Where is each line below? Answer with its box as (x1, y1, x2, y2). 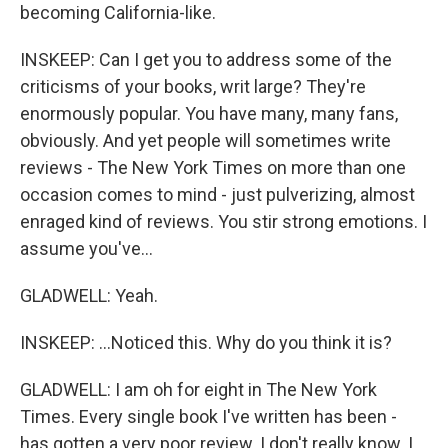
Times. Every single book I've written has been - (20, 406, 397, 427)
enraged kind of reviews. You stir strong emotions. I (20, 211, 427, 232)
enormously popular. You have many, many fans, (20, 103, 398, 124)
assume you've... (20, 238, 153, 259)
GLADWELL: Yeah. (20, 285, 158, 306)
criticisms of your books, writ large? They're (20, 76, 366, 97)
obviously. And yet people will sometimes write (20, 130, 391, 151)
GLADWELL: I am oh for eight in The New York (20, 379, 377, 400)
